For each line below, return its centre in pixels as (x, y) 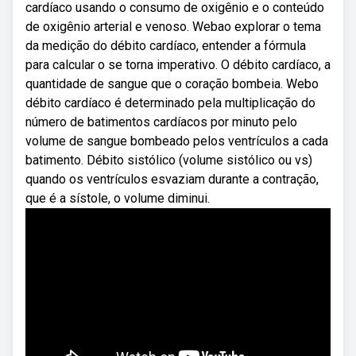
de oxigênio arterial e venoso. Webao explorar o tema (173, 27)
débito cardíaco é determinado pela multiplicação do (170, 103)
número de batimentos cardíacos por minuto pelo (161, 122)
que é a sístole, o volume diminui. (118, 198)
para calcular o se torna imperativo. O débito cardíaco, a (178, 65)
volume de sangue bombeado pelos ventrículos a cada (177, 141)
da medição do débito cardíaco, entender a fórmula (166, 46)
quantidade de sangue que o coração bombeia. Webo (172, 84)
